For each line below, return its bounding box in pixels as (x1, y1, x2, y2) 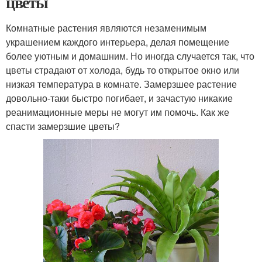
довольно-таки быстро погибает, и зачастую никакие (6, 91, 233, 105)
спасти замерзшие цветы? (6, 119, 120, 133)
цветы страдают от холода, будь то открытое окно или (6, 63, 239, 77)
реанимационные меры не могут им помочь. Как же (6, 105, 229, 119)
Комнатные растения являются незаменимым (6, 20, 206, 35)
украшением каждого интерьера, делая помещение (6, 35, 229, 49)
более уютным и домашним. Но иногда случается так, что (6, 49, 254, 63)
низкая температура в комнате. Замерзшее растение (6, 77, 237, 91)
